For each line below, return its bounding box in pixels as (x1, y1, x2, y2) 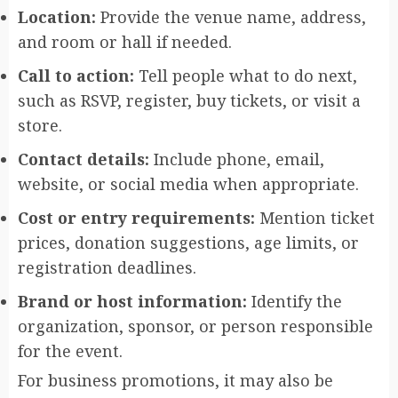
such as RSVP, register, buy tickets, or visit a (18, 89, 361, 111)
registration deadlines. (18, 256, 196, 278)
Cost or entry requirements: (18, 206, 255, 228)
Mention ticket (255, 206, 375, 228)
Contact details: (18, 147, 149, 170)
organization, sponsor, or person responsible (18, 314, 373, 337)
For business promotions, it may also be (18, 369, 333, 391)
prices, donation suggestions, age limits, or (18, 231, 359, 253)
